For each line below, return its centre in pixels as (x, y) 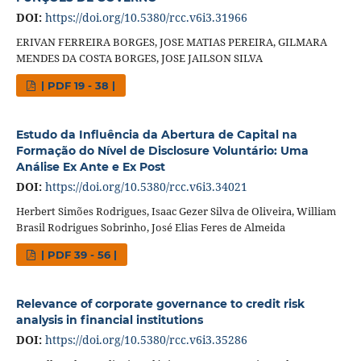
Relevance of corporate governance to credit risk (160, 303)
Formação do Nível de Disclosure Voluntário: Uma (162, 150)
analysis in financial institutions (109, 320)
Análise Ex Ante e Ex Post (90, 166)
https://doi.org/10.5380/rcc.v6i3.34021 (146, 186)
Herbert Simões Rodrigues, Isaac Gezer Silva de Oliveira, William (176, 211)
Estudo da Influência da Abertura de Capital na (156, 134)
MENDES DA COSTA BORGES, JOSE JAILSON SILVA (139, 58)
